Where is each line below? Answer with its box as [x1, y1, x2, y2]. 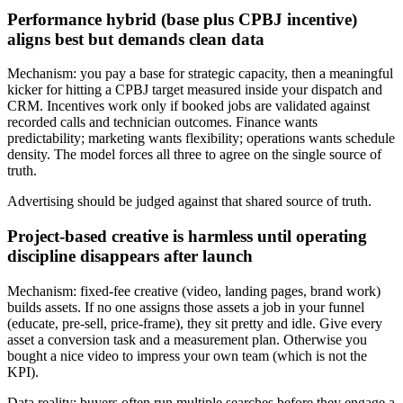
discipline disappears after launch [7, 246, 253, 266]
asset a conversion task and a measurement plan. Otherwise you [7, 331, 367, 347]
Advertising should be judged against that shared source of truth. [7, 193, 372, 210]
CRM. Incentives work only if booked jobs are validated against [7, 98, 370, 114]
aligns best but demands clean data [7, 29, 264, 49]
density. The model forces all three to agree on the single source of [7, 147, 381, 163]
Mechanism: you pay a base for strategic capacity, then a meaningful [7, 66, 393, 82]
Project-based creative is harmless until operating [7, 227, 367, 246]
